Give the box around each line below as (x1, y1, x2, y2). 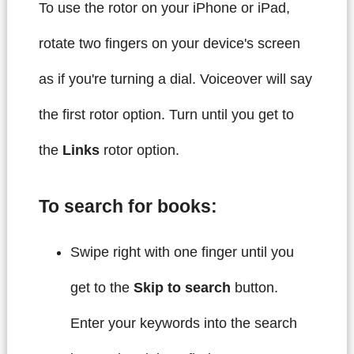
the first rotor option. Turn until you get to (38, 106, 294, 122)
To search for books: (38, 197, 217, 217)
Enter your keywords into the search (70, 315, 297, 332)
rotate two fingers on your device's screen (38, 35, 300, 51)
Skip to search (133, 280, 231, 296)
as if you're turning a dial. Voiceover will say (38, 70, 312, 87)
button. (230, 280, 278, 296)
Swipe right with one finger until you (70, 244, 294, 261)
